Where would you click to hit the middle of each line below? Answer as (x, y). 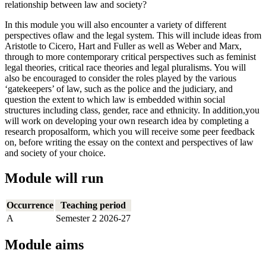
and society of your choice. (55, 153)
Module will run (54, 178)
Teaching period (93, 205)
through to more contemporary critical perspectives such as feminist (130, 56)
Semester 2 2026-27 (93, 218)
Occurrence (30, 205)
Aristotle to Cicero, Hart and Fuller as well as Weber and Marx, (123, 46)
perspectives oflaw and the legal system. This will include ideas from (133, 35)
